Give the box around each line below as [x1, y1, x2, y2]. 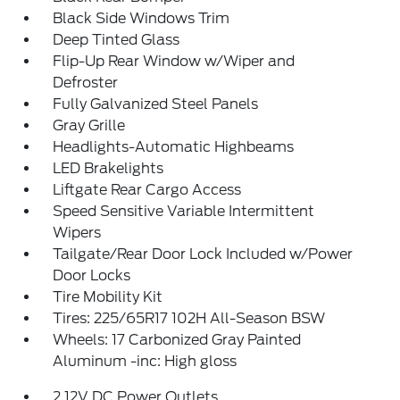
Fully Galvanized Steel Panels [53, 96, 259, 112]
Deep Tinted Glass [53, 31, 180, 48]
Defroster [53, 74, 119, 91]
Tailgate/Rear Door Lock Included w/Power [53, 246, 354, 262]
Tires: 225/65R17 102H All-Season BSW [53, 310, 326, 327]
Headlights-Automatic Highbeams [53, 138, 295, 155]
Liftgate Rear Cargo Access [53, 181, 242, 198]
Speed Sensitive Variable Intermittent [53, 203, 315, 220]
